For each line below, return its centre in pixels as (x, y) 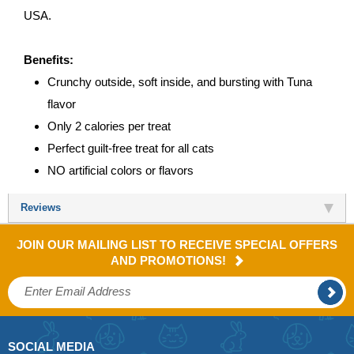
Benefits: (49, 59)
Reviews (41, 207)
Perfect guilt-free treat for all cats (131, 148)
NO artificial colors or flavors (121, 170)
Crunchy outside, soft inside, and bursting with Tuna (180, 81)
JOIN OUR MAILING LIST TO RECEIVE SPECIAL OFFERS (177, 244)
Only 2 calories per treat (109, 126)
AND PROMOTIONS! (170, 260)
